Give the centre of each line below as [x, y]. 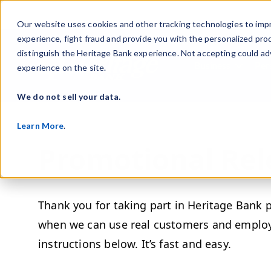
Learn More [41, 126]
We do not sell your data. [69, 96]
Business [212, 65]
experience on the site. [62, 67]
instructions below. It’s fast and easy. [136, 244]
